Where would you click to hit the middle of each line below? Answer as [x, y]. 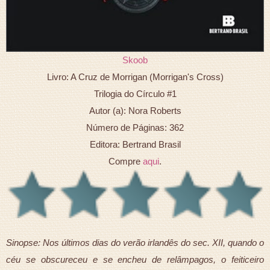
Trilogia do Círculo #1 [135, 94]
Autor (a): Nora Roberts [135, 111]
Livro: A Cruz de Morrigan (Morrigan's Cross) [135, 77]
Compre [126, 162]
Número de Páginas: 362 [135, 128]
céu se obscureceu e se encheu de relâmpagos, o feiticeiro [135, 259]
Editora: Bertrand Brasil [135, 145]
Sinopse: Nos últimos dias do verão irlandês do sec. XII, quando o [135, 242]
